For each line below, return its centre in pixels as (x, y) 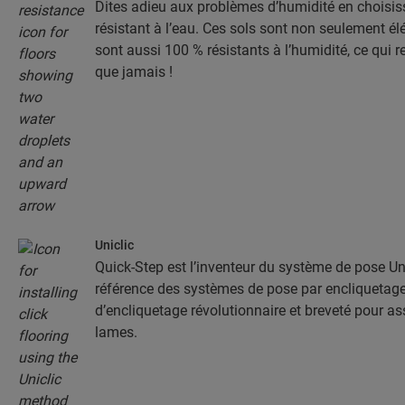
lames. (116, 332)
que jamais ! (134, 72)
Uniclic (114, 245)
